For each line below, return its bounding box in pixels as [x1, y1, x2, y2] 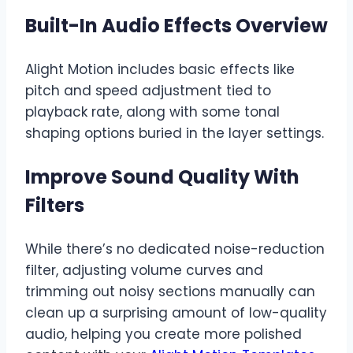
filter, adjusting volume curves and [25, 260, 263, 280]
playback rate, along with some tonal [25, 102, 280, 121]
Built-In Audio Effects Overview [25, 12, 328, 39]
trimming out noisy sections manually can [25, 281, 315, 301]
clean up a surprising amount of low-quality [25, 303, 327, 322]
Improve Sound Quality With [25, 163, 299, 190]
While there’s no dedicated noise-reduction [25, 239, 325, 258]
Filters [25, 191, 84, 218]
